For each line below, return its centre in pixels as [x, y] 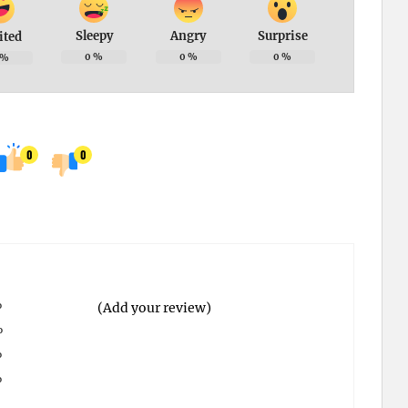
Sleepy [94, 36]
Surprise [282, 36]
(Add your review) [154, 308]
